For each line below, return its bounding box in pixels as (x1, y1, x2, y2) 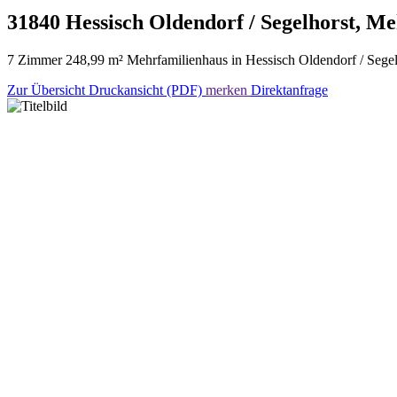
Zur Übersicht (7, 82, 89, 97)
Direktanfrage (251, 82, 328, 97)
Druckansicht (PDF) (89, 82, 206, 97)
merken (206, 82, 251, 97)
